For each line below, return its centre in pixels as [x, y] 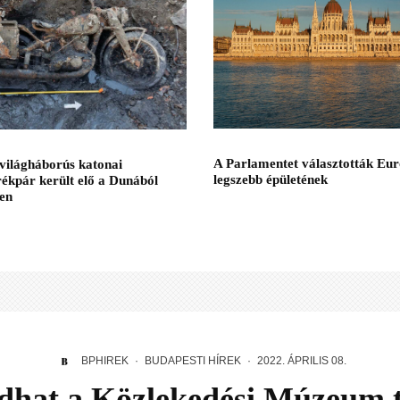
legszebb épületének [271, 180]
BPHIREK [104, 361]
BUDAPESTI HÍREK [192, 361]
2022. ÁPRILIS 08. [301, 361]
